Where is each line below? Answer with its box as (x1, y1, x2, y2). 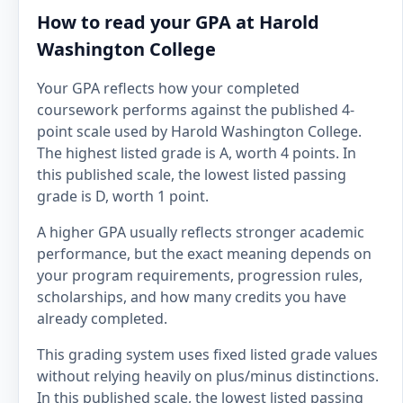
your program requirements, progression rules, (37, 265, 363, 285)
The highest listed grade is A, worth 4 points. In (37, 143, 356, 163)
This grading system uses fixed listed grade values (37, 345, 378, 364)
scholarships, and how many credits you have (37, 287, 346, 307)
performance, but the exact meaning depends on (37, 244, 372, 264)
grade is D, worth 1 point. (37, 186, 209, 206)
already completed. (37, 309, 167, 328)
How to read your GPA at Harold (37, 10, 319, 34)
